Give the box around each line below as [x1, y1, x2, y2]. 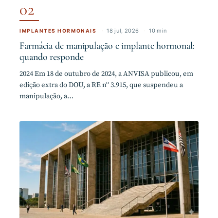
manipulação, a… [19, 91, 73, 101]
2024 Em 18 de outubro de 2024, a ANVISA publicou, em [19, 69, 193, 79]
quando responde [19, 51, 84, 63]
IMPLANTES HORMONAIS [19, 27, 97, 34]
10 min [149, 27, 167, 34]
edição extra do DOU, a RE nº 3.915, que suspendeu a [19, 80, 183, 90]
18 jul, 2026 [107, 27, 139, 34]
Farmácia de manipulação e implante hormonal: [19, 39, 195, 52]
